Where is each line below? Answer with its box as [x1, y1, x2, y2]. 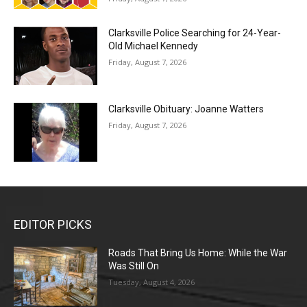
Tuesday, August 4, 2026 [108, 276, 195, 287]
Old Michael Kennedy [108, 40, 199, 51]
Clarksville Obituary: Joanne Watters [108, 103, 265, 115]
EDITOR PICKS [14, 217, 92, 232]
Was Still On [108, 260, 160, 271]
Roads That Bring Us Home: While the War [108, 247, 288, 258]
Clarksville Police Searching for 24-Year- [108, 27, 282, 38]
